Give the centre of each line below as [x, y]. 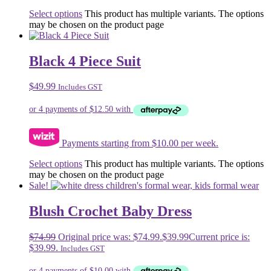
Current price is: [219, 237]
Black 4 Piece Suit [85, 61]
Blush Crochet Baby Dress [110, 211]
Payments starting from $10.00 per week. [139, 143]
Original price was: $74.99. [110, 237]
